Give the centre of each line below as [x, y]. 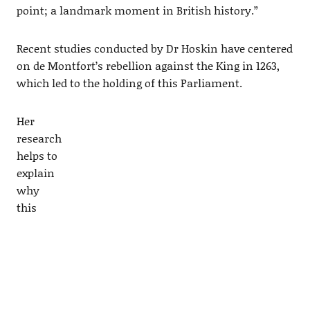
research [39, 138]
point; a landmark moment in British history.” [137, 10]
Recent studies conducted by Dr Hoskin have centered [154, 48]
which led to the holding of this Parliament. [129, 82]
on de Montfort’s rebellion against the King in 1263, [148, 65]
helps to [37, 155]
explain [35, 172]
